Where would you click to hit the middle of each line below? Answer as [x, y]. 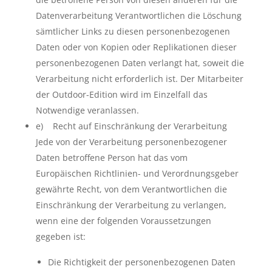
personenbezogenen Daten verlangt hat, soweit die [140, 63]
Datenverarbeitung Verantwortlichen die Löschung [138, 15]
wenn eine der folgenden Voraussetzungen [123, 221]
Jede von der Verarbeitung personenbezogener [131, 142]
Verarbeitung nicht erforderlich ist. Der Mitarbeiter [139, 79]
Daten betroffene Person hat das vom [111, 158]
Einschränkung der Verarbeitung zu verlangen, [131, 205]
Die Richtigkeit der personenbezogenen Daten [141, 262]
